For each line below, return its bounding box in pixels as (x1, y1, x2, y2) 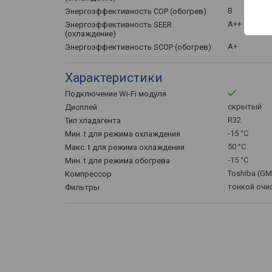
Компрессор (65, 169, 112, 178)
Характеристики (65, 70, 163, 85)
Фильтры (65, 183, 100, 192)
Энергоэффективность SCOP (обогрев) (65, 42, 211, 52)
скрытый (228, 102, 262, 111)
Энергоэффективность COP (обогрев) (65, 7, 206, 16)
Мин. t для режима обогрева (65, 156, 170, 165)
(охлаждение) (65, 29, 116, 38)
